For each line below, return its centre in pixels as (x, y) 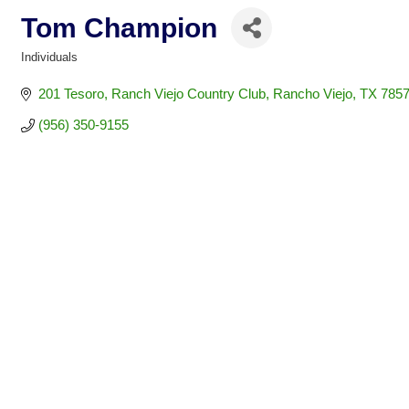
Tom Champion (119, 27)
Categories (49, 69)
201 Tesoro (71, 94)
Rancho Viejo (312, 94)
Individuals (49, 57)
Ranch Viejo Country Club (188, 94)
